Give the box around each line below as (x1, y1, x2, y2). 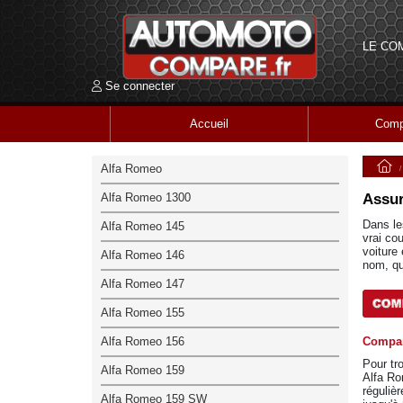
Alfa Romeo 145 (101, 219, 184, 233)
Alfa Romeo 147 (101, 276, 184, 291)
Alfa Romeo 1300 (101, 190, 191, 204)
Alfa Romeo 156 (101, 334, 184, 348)
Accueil (190, 116, 228, 130)
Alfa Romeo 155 (101, 305, 184, 319)
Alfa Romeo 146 (101, 247, 184, 262)
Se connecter (105, 78, 175, 93)
